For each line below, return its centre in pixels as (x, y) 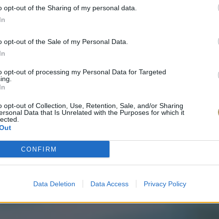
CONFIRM (39, 149)
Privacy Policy (165, 184)
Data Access (109, 184)
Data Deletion (54, 184)
